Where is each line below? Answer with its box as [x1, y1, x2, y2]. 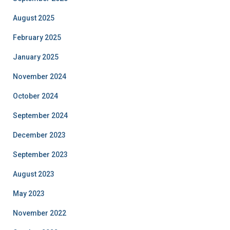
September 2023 [13, 150, 68, 159]
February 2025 [13, 33, 61, 42]
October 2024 [13, 91, 58, 100]
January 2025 [13, 52, 59, 61]
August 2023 [13, 169, 54, 178]
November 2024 [13, 72, 66, 81]
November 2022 [13, 208, 66, 217]
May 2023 [13, 189, 45, 198]
